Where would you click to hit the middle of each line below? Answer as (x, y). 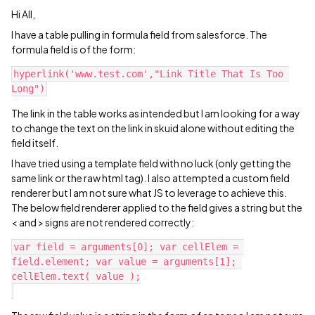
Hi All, (23, 14)
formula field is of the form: (73, 49)
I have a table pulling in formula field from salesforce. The (139, 34)
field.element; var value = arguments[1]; (124, 262)
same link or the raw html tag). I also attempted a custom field (150, 178)
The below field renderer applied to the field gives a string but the (157, 207)
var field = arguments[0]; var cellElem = (126, 247)
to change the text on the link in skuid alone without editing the (153, 128)
